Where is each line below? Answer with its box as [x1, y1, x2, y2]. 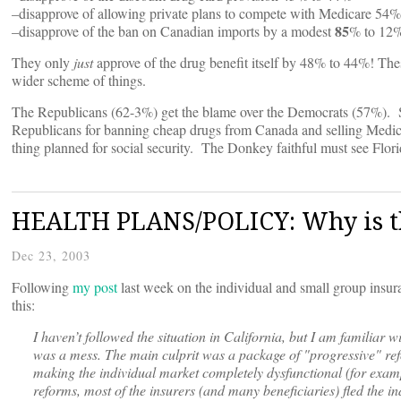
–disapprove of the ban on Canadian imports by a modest [12, 21, 335, 41]
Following [12, 277, 73, 297]
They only [12, 53, 73, 73]
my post [73, 277, 117, 297]
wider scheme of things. [12, 71, 146, 90]
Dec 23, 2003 [12, 247, 90, 265]
